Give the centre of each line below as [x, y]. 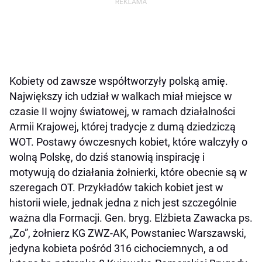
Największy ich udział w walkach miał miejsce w [121, 96]
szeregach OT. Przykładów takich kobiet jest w [116, 188]
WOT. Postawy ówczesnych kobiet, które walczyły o [128, 142]
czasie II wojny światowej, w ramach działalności [122, 112]
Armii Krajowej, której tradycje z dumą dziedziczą [123, 127]
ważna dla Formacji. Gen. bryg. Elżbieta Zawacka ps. [131, 218]
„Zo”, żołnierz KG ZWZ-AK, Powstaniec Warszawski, [128, 233]
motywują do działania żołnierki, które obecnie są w [128, 173]
